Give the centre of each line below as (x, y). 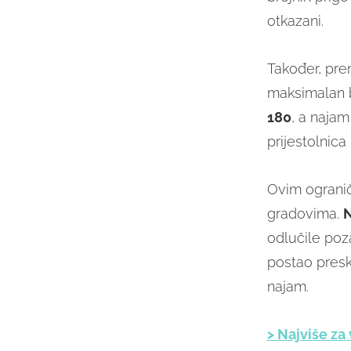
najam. (288, 287)
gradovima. (305, 214)
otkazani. (295, 21)
